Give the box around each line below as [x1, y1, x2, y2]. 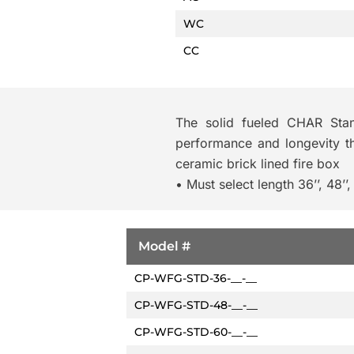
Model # [137, 238, 190, 254]
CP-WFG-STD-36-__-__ [134, 270, 257, 285]
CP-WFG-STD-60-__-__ [134, 324, 258, 339]
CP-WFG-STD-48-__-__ [134, 297, 258, 312]
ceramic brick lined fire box [175, 155, 340, 171]
